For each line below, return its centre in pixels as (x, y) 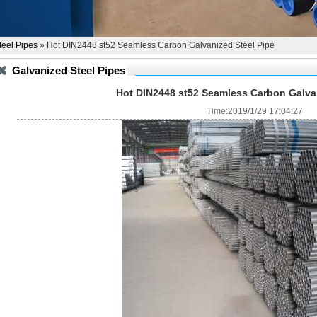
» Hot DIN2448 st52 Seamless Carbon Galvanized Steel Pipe (156, 45)
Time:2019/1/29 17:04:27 (254, 111)
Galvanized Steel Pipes (69, 70)
